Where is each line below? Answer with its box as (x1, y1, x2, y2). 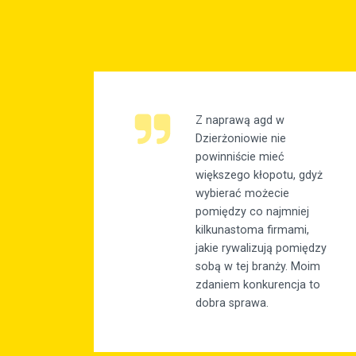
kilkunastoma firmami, (195, 223, 309, 238)
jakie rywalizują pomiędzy (195, 242, 327, 256)
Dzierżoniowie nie (195, 132, 286, 146)
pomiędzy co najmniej (195, 205, 309, 219)
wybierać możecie (195, 187, 289, 201)
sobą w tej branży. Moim (195, 260, 320, 274)
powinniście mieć (195, 150, 284, 164)
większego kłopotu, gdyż (195, 168, 323, 183)
